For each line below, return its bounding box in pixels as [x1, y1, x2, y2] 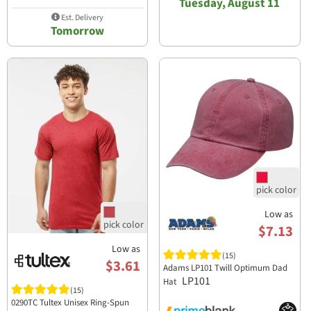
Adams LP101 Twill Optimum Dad [163, 261, 288, 274]
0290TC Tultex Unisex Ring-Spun [11, 296, 130, 309]
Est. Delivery [60, 11, 104, 24]
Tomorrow [51, 22, 105, 40]
